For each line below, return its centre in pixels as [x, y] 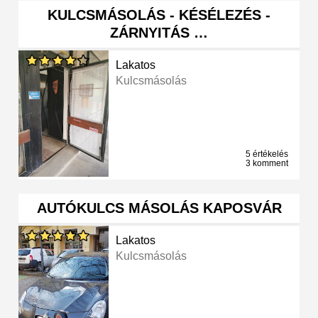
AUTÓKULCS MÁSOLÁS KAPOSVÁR [159, 208]
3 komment [267, 164]
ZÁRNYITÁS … [159, 33]
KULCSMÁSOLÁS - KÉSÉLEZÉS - [159, 15]
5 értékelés [267, 154]
